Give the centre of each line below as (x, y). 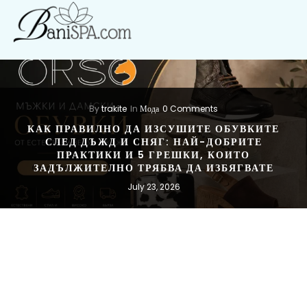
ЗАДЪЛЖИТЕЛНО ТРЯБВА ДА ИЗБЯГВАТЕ (153, 168)
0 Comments (190, 108)
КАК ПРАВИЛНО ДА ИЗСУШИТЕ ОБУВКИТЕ (153, 128)
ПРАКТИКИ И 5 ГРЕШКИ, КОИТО (153, 155)
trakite (114, 108)
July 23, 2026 (153, 186)
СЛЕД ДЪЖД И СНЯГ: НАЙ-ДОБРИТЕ (153, 142)
